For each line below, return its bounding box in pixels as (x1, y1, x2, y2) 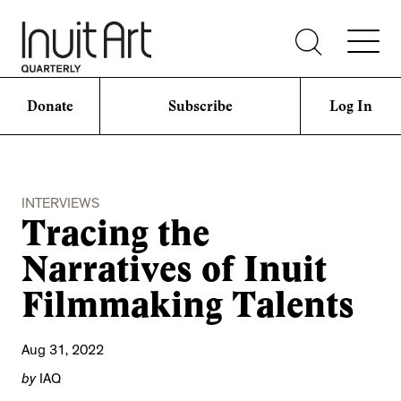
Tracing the (21, 212, 209, 255)
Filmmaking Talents (21, 284, 354, 327)
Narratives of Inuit (21, 248, 327, 291)
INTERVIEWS (21, 198, 99, 213)
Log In (329, 97, 372, 115)
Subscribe (167, 97, 233, 115)
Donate (26, 97, 73, 115)
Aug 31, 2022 (21, 345, 104, 360)
